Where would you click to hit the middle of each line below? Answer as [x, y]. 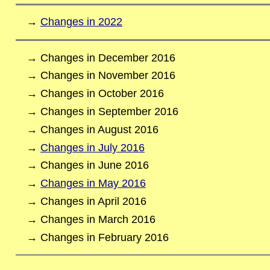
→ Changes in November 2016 [101, 76]
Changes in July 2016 [92, 147]
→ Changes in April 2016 [86, 201]
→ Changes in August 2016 [92, 129]
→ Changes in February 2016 [97, 237]
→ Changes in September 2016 [102, 111]
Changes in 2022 [81, 22]
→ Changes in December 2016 [101, 58]
